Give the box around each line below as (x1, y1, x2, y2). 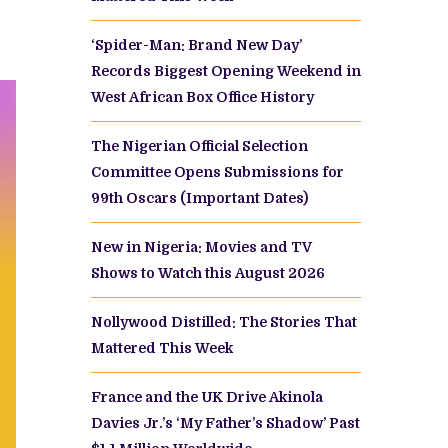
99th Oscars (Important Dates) (91, 189, 308, 206)
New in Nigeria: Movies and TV (91, 238, 312, 255)
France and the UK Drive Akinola (91, 388, 323, 405)
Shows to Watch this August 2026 (91, 264, 325, 281)
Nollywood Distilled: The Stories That (91, 313, 357, 330)
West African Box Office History (91, 88, 314, 105)
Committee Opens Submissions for (91, 163, 344, 180)
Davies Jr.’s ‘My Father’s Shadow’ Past (91, 414, 360, 431)
